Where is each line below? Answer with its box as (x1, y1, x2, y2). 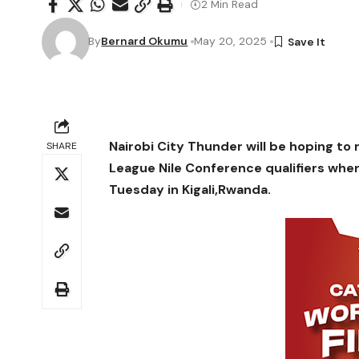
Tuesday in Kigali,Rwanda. (109, 180, 272, 198)
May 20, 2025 (194, 34, 268, 49)
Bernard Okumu (101, 34, 188, 49)
